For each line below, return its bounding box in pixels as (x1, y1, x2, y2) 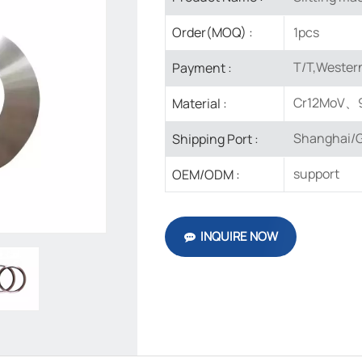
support (290, 164, 339, 183)
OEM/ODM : (172, 165, 240, 183)
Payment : (172, 59, 232, 78)
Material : (172, 94, 227, 112)
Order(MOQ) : (172, 23, 253, 42)
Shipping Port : (172, 129, 259, 148)
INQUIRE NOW (200, 228, 278, 246)
